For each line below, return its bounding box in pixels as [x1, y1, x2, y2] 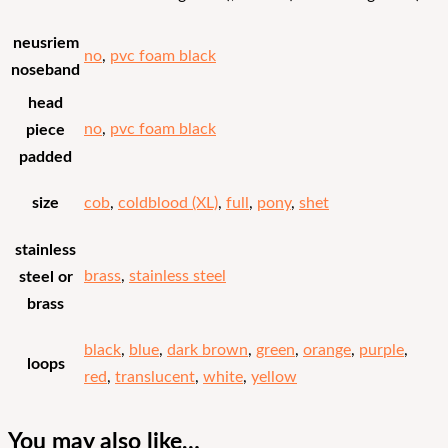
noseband [11, 62, 80, 78]
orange [303, 343, 351, 359]
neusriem [12, 35, 79, 51]
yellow [251, 370, 297, 386]
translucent [115, 370, 195, 386]
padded [19, 149, 72, 165]
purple [359, 343, 404, 359]
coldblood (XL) [118, 196, 218, 212]
